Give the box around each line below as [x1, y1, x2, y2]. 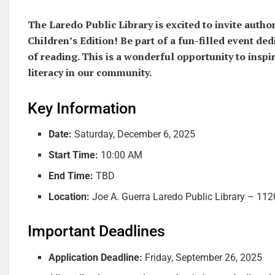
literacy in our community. [28, 65, 152, 79]
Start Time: [48, 149, 99, 161]
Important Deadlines [28, 222, 165, 241]
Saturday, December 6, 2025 [72, 128, 196, 141]
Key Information [28, 99, 136, 117]
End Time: [48, 170, 94, 182]
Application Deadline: [48, 251, 143, 263]
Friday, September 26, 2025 [142, 251, 263, 263]
